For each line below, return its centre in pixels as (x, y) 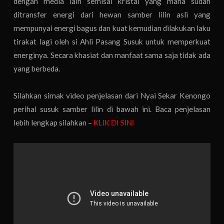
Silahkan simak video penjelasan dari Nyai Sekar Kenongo (112, 95)
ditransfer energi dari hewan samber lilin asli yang (112, 14)
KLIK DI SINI (114, 122)
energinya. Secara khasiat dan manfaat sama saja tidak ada (112, 55)
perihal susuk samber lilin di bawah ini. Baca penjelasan (112, 109)
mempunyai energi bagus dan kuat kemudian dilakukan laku (112, 28)
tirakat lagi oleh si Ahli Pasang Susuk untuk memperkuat (112, 41)
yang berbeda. (37, 68)
